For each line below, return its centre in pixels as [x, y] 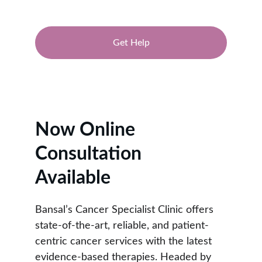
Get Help [131, 42]
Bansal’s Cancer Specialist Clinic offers [126, 210]
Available [73, 178]
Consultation [91, 154]
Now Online [87, 130]
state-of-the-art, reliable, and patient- [122, 226]
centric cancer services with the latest [125, 242]
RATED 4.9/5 [131, 88]
